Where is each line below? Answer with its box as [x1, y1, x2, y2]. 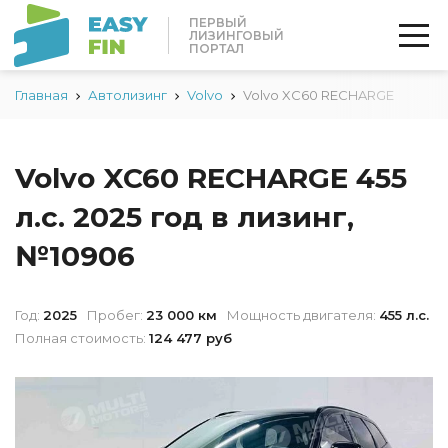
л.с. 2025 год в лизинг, [15, 200, 354, 234]
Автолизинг [88, 87, 167, 103]
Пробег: [87, 307, 143, 323]
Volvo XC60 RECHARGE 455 [15, 161, 407, 195]
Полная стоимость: [15, 330, 146, 346]
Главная [15, 87, 68, 103]
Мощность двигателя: [227, 307, 376, 323]
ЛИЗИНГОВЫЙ [189, 27, 284, 43]
